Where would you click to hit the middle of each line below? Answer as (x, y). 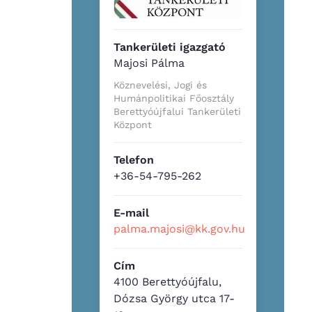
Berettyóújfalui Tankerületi (178, 111)
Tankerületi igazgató (170, 47)
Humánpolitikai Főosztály (174, 98)
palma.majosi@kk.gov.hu (180, 228)
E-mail (132, 212)
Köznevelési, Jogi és (161, 85)
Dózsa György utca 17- (174, 298)
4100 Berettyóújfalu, (168, 281)
